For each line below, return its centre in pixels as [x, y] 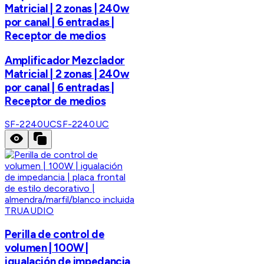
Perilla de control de [55, 235]
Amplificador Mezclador [65, 60]
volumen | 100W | [47, 248]
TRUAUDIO [29, 211]
